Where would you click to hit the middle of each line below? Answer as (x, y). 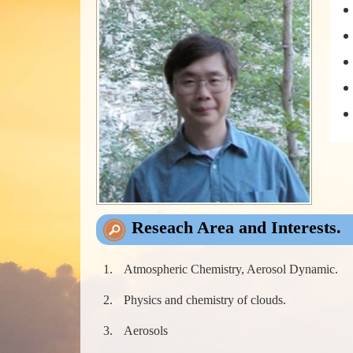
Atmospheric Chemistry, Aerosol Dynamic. (231, 269)
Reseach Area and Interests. (236, 228)
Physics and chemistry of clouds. (205, 300)
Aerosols (146, 331)
